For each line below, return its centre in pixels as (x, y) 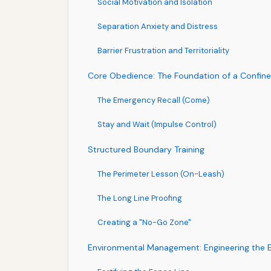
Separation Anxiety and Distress (158, 26)
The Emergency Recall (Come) (154, 100)
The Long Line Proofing (140, 198)
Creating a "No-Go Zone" (144, 222)
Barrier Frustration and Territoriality (163, 50)
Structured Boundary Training (146, 149)
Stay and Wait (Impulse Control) (157, 124)
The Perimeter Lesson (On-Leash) (161, 174)
